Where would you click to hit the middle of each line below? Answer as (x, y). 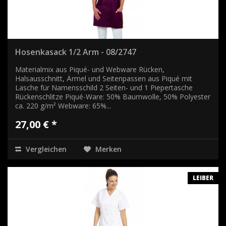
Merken (108, 149)
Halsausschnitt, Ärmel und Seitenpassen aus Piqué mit (104, 78)
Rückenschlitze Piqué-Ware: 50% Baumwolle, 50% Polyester (113, 96)
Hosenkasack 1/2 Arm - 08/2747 (76, 52)
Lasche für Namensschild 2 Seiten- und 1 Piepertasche (104, 87)
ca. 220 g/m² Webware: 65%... (63, 105)
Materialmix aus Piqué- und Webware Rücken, (90, 69)
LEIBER (203, 178)
